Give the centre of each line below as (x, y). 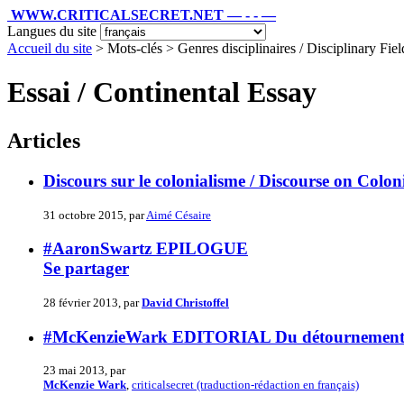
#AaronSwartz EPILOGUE (146, 249)
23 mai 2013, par (84, 371)
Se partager (86, 269)
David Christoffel (185, 302)
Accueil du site (50, 48)
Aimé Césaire (179, 215)
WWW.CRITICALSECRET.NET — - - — (143, 15)
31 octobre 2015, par (95, 215)
